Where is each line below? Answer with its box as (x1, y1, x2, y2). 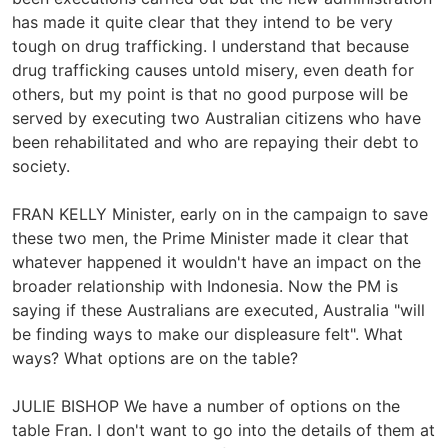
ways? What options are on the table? (12, 347, 298, 368)
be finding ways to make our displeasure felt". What (12, 323, 403, 344)
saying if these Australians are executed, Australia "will (12, 299, 425, 320)
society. (12, 155, 70, 176)
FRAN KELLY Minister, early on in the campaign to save (12, 203, 428, 224)
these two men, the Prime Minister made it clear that (12, 227, 409, 248)
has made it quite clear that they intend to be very (12, 11, 393, 32)
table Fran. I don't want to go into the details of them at (12, 419, 435, 440)
